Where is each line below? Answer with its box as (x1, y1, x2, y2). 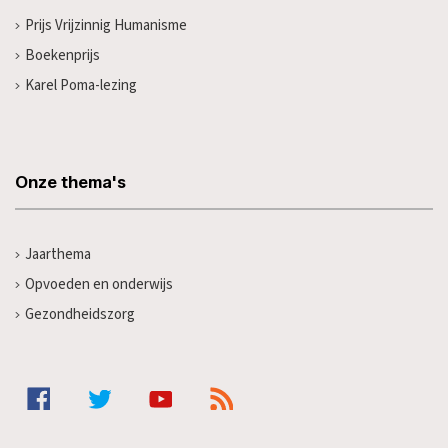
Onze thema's (15, 172, 126, 193)
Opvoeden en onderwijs (24, 274, 173, 296)
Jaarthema (24, 244, 91, 266)
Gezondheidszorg (24, 304, 135, 326)
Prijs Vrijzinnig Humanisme (24, 15, 187, 37)
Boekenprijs (24, 45, 100, 67)
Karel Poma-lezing (24, 75, 137, 97)
